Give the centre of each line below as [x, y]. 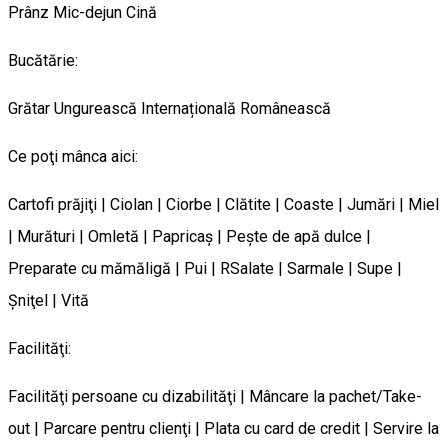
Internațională [190, 108]
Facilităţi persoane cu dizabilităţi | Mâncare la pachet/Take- [215, 396]
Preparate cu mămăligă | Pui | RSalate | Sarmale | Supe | [205, 268]
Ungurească [97, 108]
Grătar [31, 108]
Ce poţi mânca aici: [73, 156]
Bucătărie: [43, 60]
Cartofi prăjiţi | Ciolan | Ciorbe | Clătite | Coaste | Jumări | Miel [223, 204]
